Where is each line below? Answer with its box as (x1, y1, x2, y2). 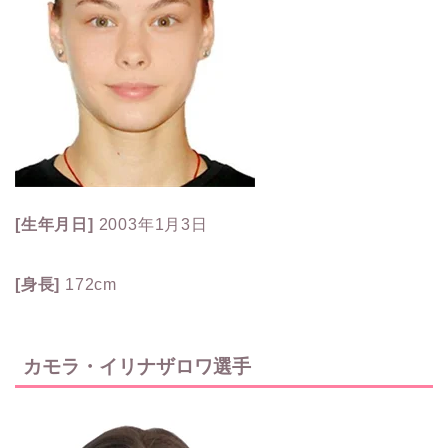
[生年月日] (15, 215, 94, 233)
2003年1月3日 (93, 215, 208, 233)
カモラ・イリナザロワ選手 (23, 356, 251, 378)
